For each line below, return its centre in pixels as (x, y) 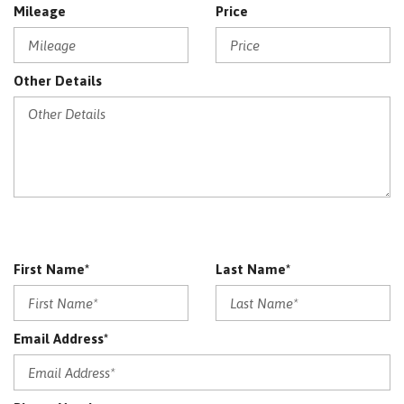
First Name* (51, 269)
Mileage (40, 11)
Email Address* (61, 339)
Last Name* (253, 269)
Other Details (58, 81)
